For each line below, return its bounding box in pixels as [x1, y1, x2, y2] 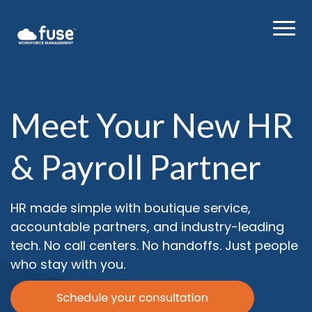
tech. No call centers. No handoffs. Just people [10, 237, 298, 254]
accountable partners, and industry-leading [10, 218, 284, 235]
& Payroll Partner [10, 147, 261, 187]
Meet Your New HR [10, 105, 293, 145]
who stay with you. [10, 256, 125, 273]
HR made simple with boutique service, [10, 199, 251, 217]
